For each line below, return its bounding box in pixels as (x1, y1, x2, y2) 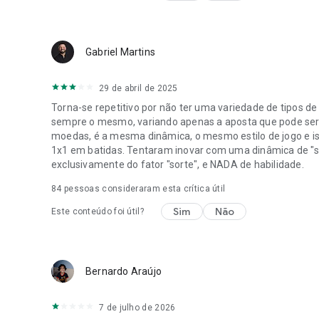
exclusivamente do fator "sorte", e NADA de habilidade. (51, 158, 304, 170)
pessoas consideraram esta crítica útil (61, 183, 226, 194)
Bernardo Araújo (85, 265, 162, 277)
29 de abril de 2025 (99, 83, 178, 93)
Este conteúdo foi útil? (51, 206, 144, 216)
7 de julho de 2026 (99, 302, 176, 313)
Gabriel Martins (85, 46, 155, 58)
